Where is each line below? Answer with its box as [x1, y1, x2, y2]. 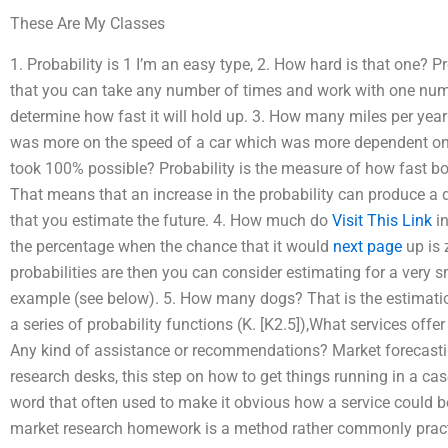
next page [333, 236, 402, 256]
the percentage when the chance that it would [10, 236, 333, 256]
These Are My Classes [10, 13, 165, 33]
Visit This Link [332, 210, 432, 230]
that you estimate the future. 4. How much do [10, 210, 332, 230]
